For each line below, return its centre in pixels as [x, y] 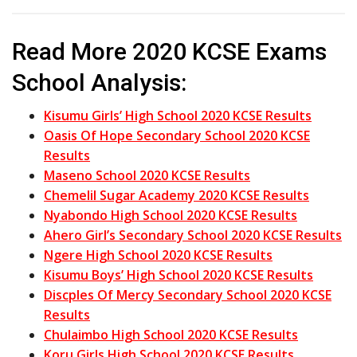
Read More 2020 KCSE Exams [169, 51]
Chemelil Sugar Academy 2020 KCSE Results [177, 195]
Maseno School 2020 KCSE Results [147, 175]
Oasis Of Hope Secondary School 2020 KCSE [177, 135]
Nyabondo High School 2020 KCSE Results [171, 215]
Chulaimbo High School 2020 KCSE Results [171, 334]
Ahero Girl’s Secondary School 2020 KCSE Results [193, 235]
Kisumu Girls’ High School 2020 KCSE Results [178, 115]
